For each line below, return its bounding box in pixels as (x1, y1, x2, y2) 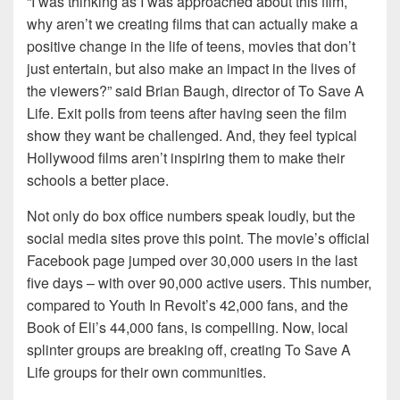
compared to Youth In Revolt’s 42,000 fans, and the (27, 295, 348, 316)
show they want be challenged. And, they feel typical (27, 125, 357, 146)
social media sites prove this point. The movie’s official (27, 228, 370, 249)
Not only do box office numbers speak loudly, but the (27, 205, 355, 227)
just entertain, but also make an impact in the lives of (27, 58, 355, 79)
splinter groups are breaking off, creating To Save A (27, 339, 351, 361)
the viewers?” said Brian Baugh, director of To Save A (27, 80, 364, 102)
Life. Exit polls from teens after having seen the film (27, 103, 346, 124)
